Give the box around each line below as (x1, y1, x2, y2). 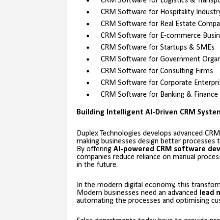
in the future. (76, 161, 118, 169)
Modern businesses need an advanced (76, 189, 199, 197)
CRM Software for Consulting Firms (100, 67, 213, 76)
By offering (76, 145, 111, 154)
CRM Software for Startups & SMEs (100, 44, 215, 52)
